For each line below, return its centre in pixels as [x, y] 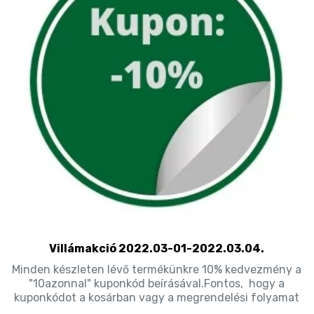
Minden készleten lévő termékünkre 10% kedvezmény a [157, 269]
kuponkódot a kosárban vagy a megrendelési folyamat [157, 297]
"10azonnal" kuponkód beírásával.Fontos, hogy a [157, 283]
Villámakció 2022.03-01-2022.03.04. [157, 248]
